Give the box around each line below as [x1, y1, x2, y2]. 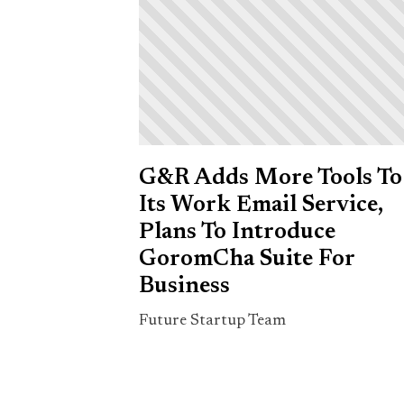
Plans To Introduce [139, 220, 335, 244]
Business [139, 274, 230, 298]
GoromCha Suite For [139, 247, 354, 271]
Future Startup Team [139, 312, 286, 329]
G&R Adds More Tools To [139, 166, 402, 190]
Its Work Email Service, [139, 193, 382, 217]
